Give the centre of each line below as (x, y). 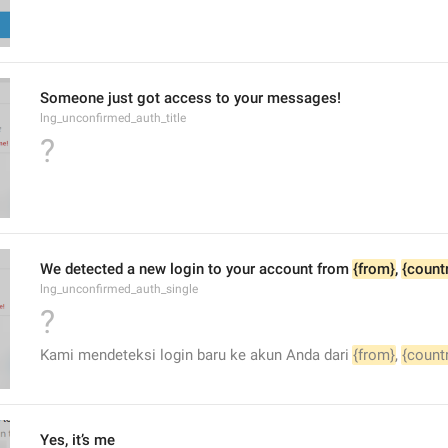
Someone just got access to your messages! (190, 98)
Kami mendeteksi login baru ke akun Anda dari (196, 355)
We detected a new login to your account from (196, 269)
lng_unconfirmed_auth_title (113, 118)
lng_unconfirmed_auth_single (119, 289)
